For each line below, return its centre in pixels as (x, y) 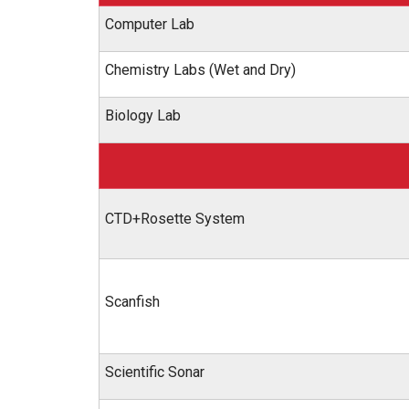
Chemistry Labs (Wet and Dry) (200, 70)
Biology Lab (143, 115)
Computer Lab (150, 24)
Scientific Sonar (155, 372)
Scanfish (132, 302)
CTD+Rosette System (175, 219)
